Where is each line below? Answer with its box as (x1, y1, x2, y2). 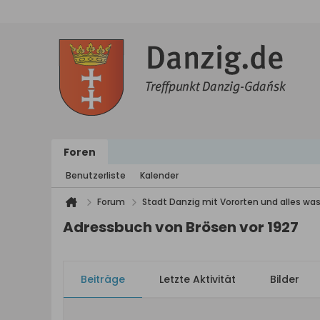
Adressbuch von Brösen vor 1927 (63, 217, 299, 237)
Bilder (270, 272, 299, 286)
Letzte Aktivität (159, 272, 236, 286)
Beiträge (81, 272, 125, 286)
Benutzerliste (66, 169, 126, 181)
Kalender (140, 169, 179, 181)
